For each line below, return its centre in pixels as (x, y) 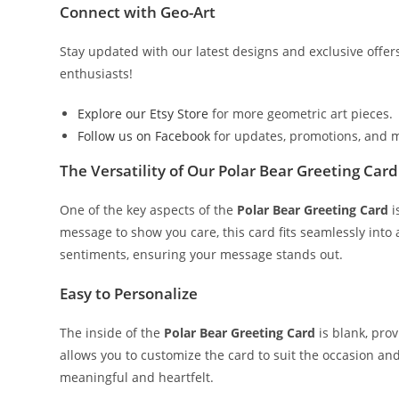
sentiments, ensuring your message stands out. (202, 254)
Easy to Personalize (129, 293)
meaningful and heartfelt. (137, 377)
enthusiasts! (97, 73)
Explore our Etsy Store (143, 113)
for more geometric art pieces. (301, 113)
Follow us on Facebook (144, 135)
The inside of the (112, 332)
